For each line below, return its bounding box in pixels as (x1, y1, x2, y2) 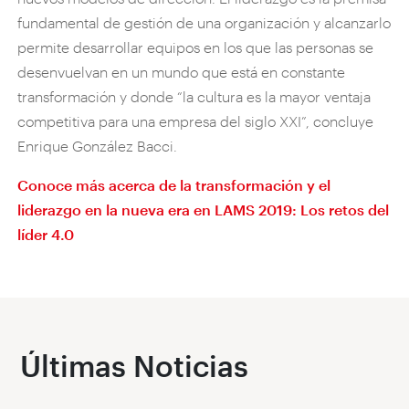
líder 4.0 (17, 225, 75, 243)
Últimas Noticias (20, 348, 249, 383)
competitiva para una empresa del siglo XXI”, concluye (17, 111, 374, 130)
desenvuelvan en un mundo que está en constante (17, 62, 346, 80)
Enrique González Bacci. (17, 136, 178, 154)
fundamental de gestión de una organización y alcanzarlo (17, 13, 392, 31)
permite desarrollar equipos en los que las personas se (17, 37, 374, 56)
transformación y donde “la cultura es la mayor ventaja (17, 87, 372, 105)
